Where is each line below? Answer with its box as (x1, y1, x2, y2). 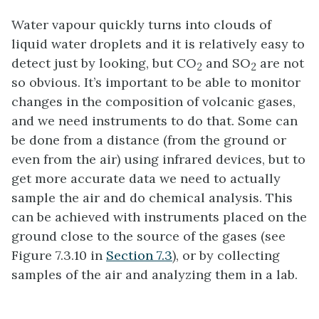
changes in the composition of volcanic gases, (11, 93, 296, 110)
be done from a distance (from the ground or (11, 132, 286, 149)
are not (256, 55, 304, 72)
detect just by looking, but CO (11, 55, 197, 72)
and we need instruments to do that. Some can (11, 113, 298, 130)
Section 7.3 (106, 247, 172, 264)
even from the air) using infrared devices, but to (11, 151, 305, 168)
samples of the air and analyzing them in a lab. (11, 266, 298, 283)
